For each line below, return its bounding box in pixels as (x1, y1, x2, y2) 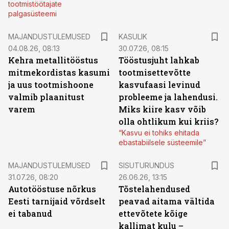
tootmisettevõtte (119, 67, 191, 78)
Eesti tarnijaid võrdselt (8, 196, 105, 207)
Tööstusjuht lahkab (119, 55, 199, 65)
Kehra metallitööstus (8, 55, 98, 65)
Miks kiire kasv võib (119, 104, 206, 114)
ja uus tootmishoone (8, 79, 94, 90)
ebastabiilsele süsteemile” (119, 138, 206, 147)
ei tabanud (8, 208, 52, 219)
